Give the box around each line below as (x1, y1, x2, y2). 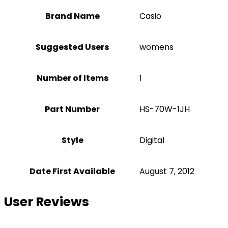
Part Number (45, 103, 100, 115)
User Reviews (4, 193, 89, 211)
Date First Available (30, 165, 115, 177)
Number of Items (36, 72, 108, 84)
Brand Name (45, 10, 100, 22)
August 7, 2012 (139, 165, 194, 177)
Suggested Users (36, 41, 109, 53)
